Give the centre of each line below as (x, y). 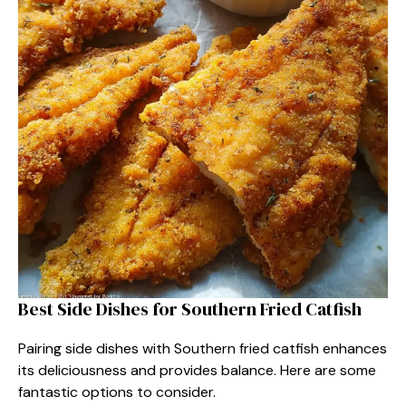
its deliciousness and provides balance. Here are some (197, 370)
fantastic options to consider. (117, 391)
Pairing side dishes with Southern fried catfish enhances (203, 348)
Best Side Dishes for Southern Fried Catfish (190, 309)
